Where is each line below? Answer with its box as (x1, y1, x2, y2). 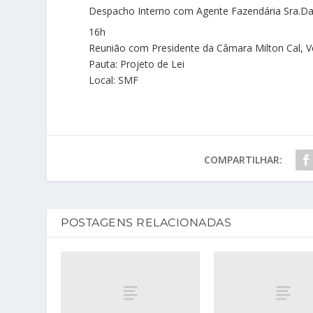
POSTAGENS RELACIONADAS (61, 216, 232, 229)
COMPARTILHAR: (203, 153, 282, 166)
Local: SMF (89, 73, 139, 87)
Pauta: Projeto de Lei (89, 57, 185, 71)
